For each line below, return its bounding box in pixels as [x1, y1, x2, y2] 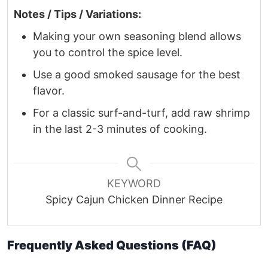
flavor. [33, 84, 65, 97]
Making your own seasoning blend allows [33, 29, 241, 42]
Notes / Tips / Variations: [14, 7, 141, 20]
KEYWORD [107, 176, 161, 190]
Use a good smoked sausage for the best [33, 68, 240, 81]
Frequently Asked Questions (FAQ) [7, 237, 217, 252]
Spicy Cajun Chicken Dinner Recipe [45, 193, 223, 206]
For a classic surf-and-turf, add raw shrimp [33, 106, 250, 119]
